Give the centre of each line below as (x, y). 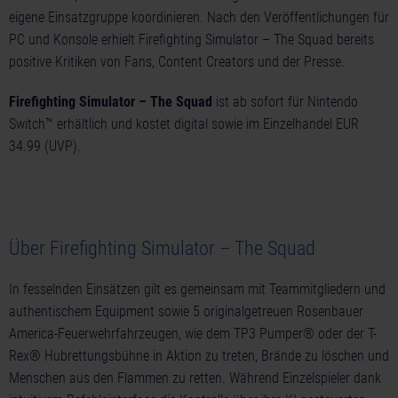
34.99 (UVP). (45, 147)
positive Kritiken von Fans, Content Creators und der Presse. (177, 62)
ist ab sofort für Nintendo (285, 102)
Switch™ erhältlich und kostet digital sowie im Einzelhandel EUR (184, 124)
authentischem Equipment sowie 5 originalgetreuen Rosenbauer (186, 312)
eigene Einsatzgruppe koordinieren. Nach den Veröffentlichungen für (199, 18)
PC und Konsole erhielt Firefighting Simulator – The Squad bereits (191, 40)
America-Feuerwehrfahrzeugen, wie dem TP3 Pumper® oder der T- (193, 334)
